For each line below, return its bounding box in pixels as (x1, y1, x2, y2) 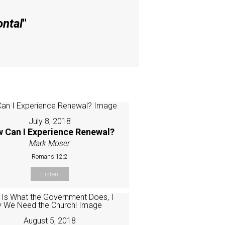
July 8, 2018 (28, 116, 71, 126)
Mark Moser (29, 138, 70, 148)
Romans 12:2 (31, 153, 68, 160)
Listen (41, 170, 58, 178)
